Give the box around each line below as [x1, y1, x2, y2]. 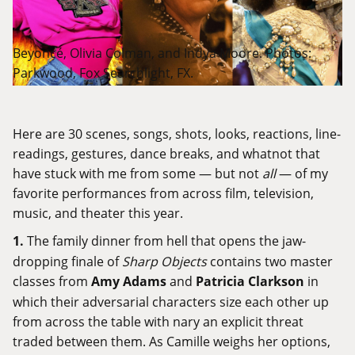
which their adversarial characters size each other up [13, 293, 329, 311]
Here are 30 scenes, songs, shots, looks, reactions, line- [13, 125, 341, 143]
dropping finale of [13, 253, 119, 270]
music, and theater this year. [13, 204, 183, 222]
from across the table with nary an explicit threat [13, 313, 303, 330]
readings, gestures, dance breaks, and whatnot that [13, 145, 320, 162]
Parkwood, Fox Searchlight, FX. [13, 64, 193, 82]
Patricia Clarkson [196, 273, 304, 291]
